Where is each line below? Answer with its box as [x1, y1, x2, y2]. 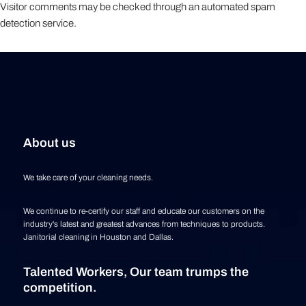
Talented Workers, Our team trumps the [23, 265, 249, 279]
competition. [23, 281, 96, 294]
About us [23, 136, 76, 150]
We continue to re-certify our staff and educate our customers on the [23, 206, 264, 216]
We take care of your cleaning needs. [23, 173, 153, 182]
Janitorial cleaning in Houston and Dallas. [23, 232, 173, 242]
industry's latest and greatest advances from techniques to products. [23, 219, 265, 229]
